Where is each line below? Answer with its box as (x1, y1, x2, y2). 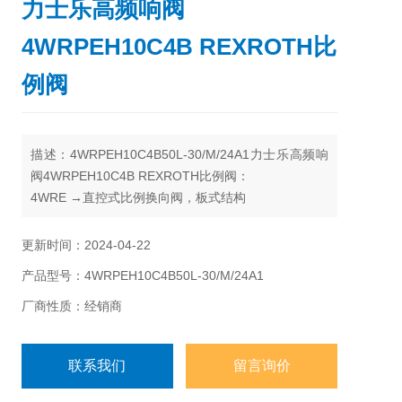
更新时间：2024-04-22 (22, 238, 151, 252)
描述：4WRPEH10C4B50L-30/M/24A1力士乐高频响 (31, 147, 328, 162)
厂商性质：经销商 (22, 299, 122, 313)
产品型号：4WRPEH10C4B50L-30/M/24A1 (22, 268, 264, 283)
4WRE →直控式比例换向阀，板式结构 (31, 190, 246, 205)
